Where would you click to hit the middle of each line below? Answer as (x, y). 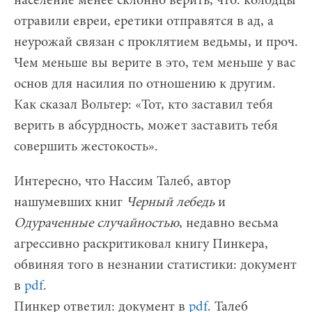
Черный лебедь (170, 203)
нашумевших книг (70, 203)
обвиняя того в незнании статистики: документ (155, 266)
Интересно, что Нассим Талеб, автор (122, 182)
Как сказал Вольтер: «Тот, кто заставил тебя (143, 106)
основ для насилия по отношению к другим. (145, 85)
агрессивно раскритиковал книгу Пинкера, (141, 245)
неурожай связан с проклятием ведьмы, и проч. (156, 43)
